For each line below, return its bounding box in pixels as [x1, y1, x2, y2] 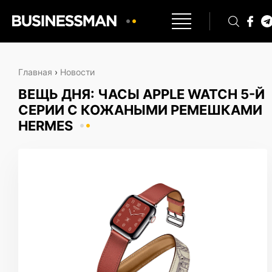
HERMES [18, 118, 73, 134]
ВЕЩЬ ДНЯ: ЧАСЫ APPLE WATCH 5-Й [18, 86, 265, 102]
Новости [60, 67, 95, 77]
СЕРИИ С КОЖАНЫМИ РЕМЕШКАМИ [18, 102, 262, 118]
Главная [18, 67, 52, 77]
